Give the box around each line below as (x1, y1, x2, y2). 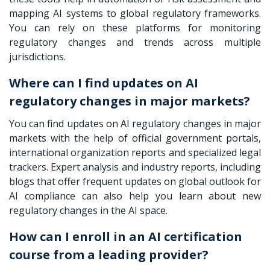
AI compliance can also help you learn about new (9, 189, 261, 202)
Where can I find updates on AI (9, 74, 198, 91)
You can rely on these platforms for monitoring (9, 20, 261, 34)
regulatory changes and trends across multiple (9, 35, 261, 49)
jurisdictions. (9, 49, 66, 63)
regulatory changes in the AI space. (9, 203, 168, 217)
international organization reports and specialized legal (9, 145, 261, 159)
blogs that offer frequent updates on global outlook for (9, 174, 261, 188)
